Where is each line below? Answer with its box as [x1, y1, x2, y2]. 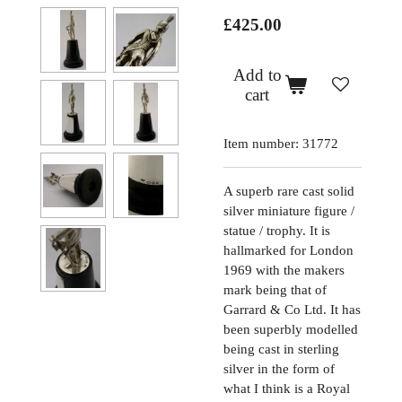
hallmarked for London [223, 242, 354, 258]
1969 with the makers [223, 262, 345, 277]
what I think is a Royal [223, 380, 350, 396]
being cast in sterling [223, 341, 339, 356]
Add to [232, 66, 282, 85]
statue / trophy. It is [223, 223, 330, 238]
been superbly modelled [223, 321, 358, 336]
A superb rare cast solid [223, 183, 354, 198]
